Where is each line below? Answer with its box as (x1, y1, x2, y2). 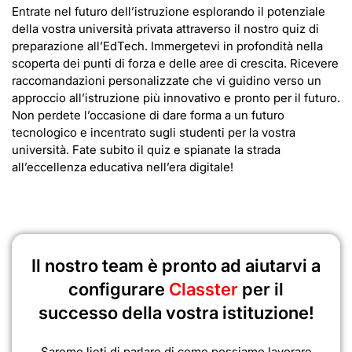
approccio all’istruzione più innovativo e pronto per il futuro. (12, 90, 340, 105)
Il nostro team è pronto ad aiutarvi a (31, 255, 321, 277)
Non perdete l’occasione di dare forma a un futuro (12, 107, 284, 123)
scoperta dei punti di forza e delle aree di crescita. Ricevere (12, 55, 339, 71)
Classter (169, 279, 242, 300)
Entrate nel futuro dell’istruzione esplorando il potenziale (12, 3, 325, 19)
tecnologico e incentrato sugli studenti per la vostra (12, 124, 295, 140)
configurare (68, 279, 169, 300)
